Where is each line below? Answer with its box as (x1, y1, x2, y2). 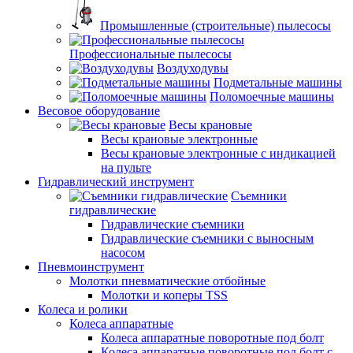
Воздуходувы (157, 61, 229, 75)
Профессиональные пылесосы (69, 47, 232, 61)
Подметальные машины (214, 76, 342, 89)
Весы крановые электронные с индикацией (101, 147, 336, 160)
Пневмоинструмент (38, 260, 144, 273)
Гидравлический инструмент (38, 175, 194, 188)
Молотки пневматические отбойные (69, 274, 266, 288)
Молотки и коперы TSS (101, 288, 228, 302)
